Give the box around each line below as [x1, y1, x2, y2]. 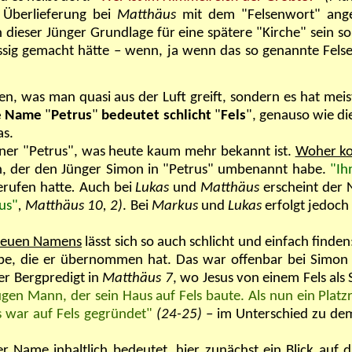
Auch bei [79, 180, 132, 196]
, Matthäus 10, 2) [18, 198, 123, 214]
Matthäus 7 [102, 270, 173, 286]
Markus [151, 198, 198, 214]
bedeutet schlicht [101, 108, 214, 123]
